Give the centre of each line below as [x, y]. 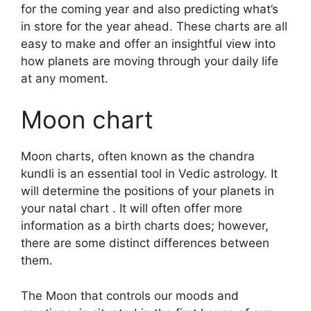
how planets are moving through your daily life [150, 61]
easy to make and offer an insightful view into [148, 43]
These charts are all [232, 26]
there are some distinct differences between [145, 243]
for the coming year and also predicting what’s [150, 9]
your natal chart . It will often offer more [132, 208]
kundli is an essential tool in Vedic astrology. [144, 174]
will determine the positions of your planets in [148, 191]
